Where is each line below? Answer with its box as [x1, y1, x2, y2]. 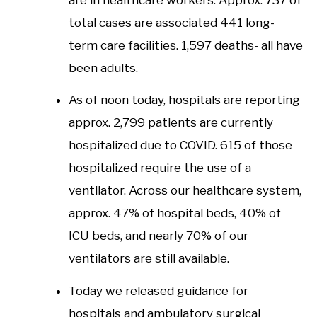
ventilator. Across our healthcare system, [68, 183, 301, 198]
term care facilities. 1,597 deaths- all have [68, 38, 303, 52]
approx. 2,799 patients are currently [68, 115, 273, 130]
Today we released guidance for [68, 283, 248, 298]
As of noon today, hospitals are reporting [68, 93, 300, 108]
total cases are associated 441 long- [68, 15, 275, 30]
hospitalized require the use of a [68, 161, 251, 175]
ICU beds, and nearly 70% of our [68, 229, 248, 243]
